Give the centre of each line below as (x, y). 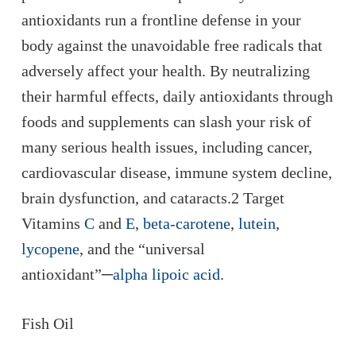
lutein (257, 223)
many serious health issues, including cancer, (166, 147)
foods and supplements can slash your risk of (166, 122)
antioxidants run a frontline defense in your (161, 20)
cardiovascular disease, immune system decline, (176, 172)
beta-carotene (186, 223)
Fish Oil (47, 323)
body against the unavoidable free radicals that (172, 45)
